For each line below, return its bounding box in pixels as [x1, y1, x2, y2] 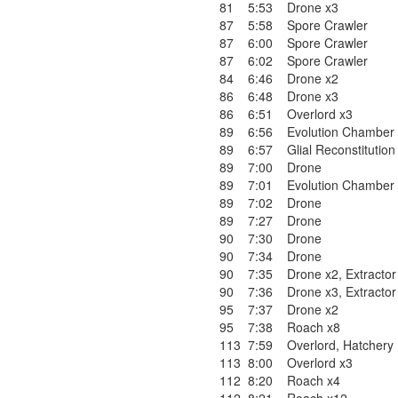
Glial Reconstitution [287, 140, 395, 158]
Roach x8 [287, 318, 340, 336]
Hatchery [343, 336, 394, 354]
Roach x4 [287, 371, 340, 389]
